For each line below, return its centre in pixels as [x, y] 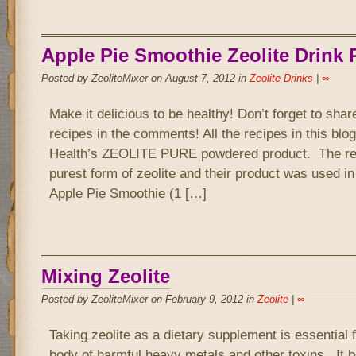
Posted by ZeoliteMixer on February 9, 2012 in [149, 299]
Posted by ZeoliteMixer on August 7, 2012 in [145, 78]
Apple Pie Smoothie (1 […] [128, 193]
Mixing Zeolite [105, 276]
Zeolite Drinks [281, 78]
